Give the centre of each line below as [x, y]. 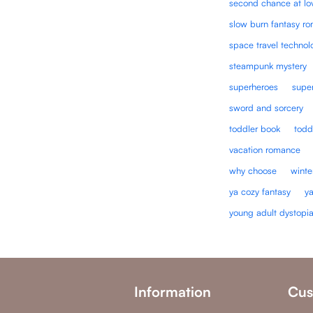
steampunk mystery [268, 65]
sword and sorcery [267, 107]
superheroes [254, 86]
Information [173, 291]
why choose [253, 170]
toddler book [255, 128]
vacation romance [265, 149]
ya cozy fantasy [260, 191]
